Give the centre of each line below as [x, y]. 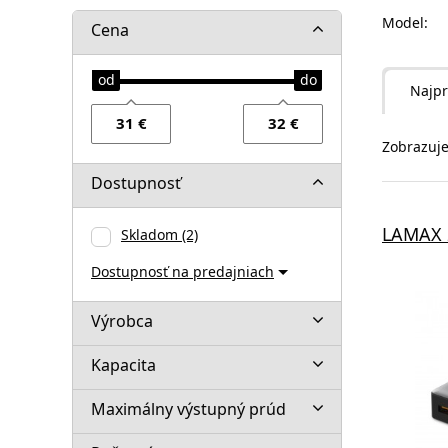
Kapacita [123, 364]
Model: [405, 22]
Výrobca [122, 320]
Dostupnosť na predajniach [182, 271]
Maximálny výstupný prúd [188, 408]
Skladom [151, 234]
